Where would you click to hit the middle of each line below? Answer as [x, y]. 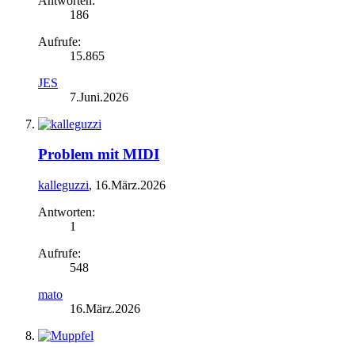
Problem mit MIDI [99, 155]
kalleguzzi [63, 185]
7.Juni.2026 [99, 97]
